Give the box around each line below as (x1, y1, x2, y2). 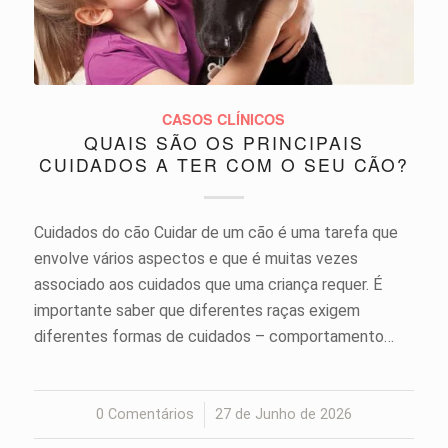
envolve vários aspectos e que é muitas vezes (33, 248, 358, 268)
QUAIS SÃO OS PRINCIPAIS (83, 129, 364, 155)
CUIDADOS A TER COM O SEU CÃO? (38, 151, 409, 177)
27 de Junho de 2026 (214, 405, 352, 423)
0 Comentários (95, 405, 194, 423)
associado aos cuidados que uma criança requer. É (33, 274, 382, 294)
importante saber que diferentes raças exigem (33, 300, 360, 320)
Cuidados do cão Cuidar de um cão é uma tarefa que (33, 222, 398, 242)
